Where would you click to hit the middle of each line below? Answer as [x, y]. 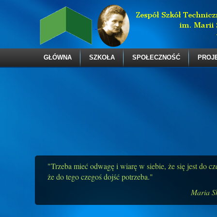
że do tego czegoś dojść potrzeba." [100, 177]
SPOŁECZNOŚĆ [156, 57]
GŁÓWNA [58, 57]
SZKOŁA [102, 57]
